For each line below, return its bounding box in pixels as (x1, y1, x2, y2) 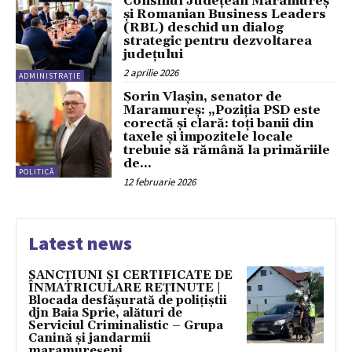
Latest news (28, 230, 132, 255)
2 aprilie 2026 (123, 65, 179, 79)
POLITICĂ (19, 167, 54, 178)
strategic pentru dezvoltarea (123, 32, 313, 49)
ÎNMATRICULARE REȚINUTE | (28, 280, 221, 295)
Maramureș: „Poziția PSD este (123, 101, 321, 118)
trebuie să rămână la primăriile (123, 141, 331, 158)
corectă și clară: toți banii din (123, 115, 314, 131)
